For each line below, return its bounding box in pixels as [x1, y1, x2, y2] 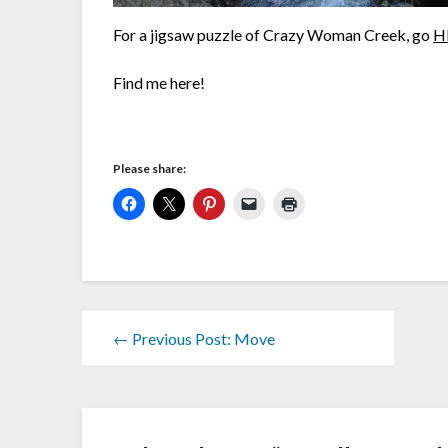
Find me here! [113, 73, 206, 93]
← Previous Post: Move [113, 328, 276, 348]
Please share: [113, 161, 187, 177]
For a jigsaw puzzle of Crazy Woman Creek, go [113, 25, 434, 45]
